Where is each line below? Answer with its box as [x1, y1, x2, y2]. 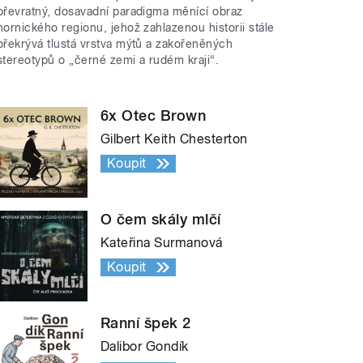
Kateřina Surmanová [100, 234, 223, 250]
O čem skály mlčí [100, 210, 221, 228]
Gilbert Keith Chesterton [100, 130, 248, 147]
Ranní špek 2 [100, 314, 191, 331]
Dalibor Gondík [100, 338, 189, 354]
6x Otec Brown [100, 106, 207, 124]
